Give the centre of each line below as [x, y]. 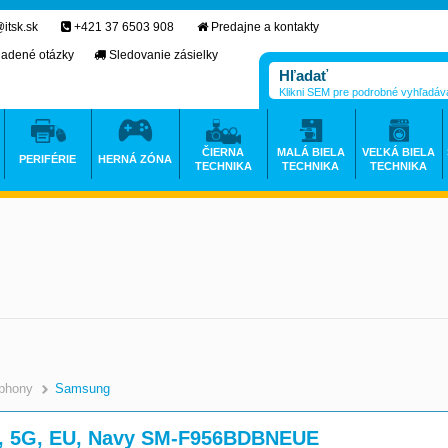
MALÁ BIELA [310, 152]
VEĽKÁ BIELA [398, 152]
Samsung [82, 388]
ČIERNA [223, 152]
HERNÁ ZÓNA [135, 159]
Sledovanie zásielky [163, 55]
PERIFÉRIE [48, 159]
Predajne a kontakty [265, 27]
